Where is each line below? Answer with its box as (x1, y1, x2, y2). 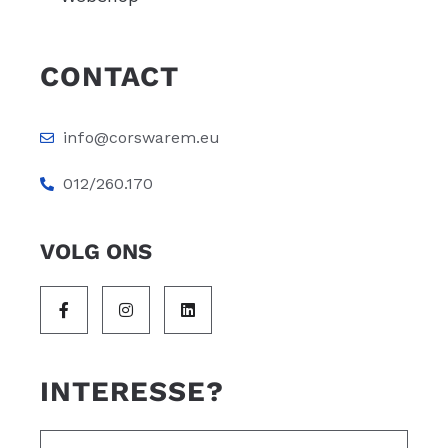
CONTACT (40, 60, 179, 94)
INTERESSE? (40, 375, 224, 409)
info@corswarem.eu (62, 128, 220, 148)
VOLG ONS (40, 239, 152, 265)
